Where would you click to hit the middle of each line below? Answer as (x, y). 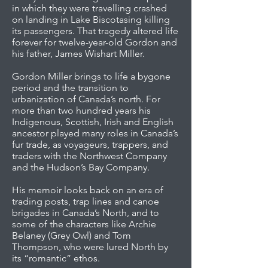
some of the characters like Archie (84, 224)
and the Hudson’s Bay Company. (81, 167)
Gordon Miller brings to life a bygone (91, 76)
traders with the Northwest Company (89, 156)
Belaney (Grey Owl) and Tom (71, 235)
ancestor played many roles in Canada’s (95, 133)
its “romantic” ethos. (56, 258)
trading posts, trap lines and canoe (86, 201)
